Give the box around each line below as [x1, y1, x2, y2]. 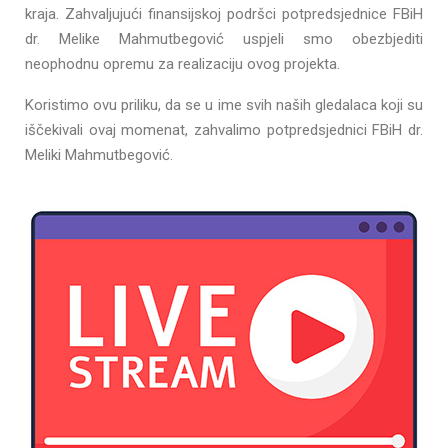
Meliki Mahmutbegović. [25, 145, 173, 164]
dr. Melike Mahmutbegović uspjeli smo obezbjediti [25, 29, 423, 48]
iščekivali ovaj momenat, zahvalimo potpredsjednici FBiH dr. [25, 120, 423, 139]
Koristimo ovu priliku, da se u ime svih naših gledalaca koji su [25, 95, 423, 114]
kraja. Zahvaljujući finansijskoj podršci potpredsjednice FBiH [25, 4, 423, 23]
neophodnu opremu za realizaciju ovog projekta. [25, 54, 340, 73]
